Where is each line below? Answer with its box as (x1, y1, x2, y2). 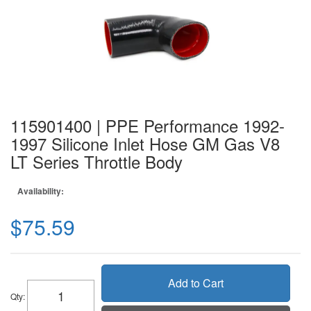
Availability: (17, 185, 64, 197)
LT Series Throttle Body (10, 149, 183, 174)
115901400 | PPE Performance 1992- (10, 113, 285, 137)
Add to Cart (168, 275, 224, 291)
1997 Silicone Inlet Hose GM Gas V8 (10, 131, 280, 155)
